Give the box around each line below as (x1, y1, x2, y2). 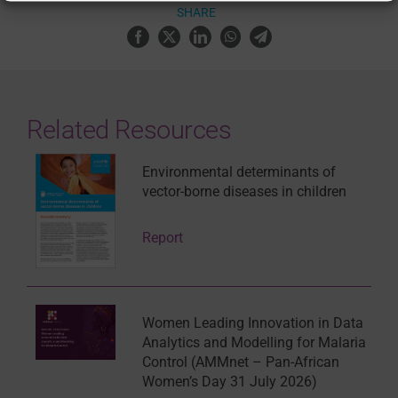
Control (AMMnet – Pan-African (141, 353, 339, 370)
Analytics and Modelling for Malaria (141, 333, 366, 351)
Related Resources (26, 115, 232, 146)
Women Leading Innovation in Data (141, 314, 363, 331)
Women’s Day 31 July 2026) (141, 372, 317, 390)
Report (141, 229, 183, 247)
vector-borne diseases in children (141, 183, 346, 201)
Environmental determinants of (141, 163, 336, 181)
